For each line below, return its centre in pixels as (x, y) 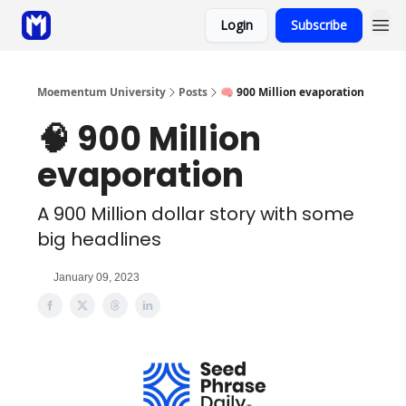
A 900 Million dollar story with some (196, 214)
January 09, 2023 (97, 277)
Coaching (155, 27)
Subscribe (319, 25)
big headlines (99, 239)
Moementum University (101, 92)
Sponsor (94, 27)
